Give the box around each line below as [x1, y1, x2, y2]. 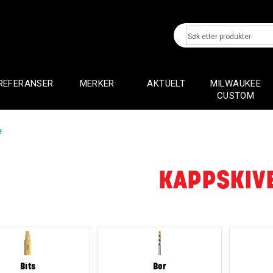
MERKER [79, 78, 115, 89]
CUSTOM [216, 90, 255, 101]
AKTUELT [147, 78, 186, 89]
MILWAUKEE [210, 78, 261, 89]
